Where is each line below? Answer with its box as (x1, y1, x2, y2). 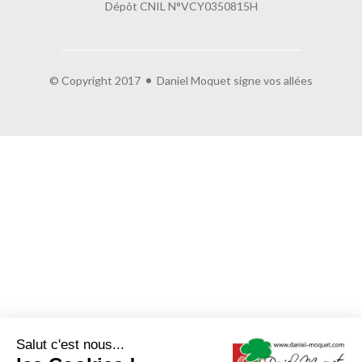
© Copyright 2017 (49, 74, 141, 88)
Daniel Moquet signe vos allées (157, 74, 313, 88)
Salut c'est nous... (16, 337, 124, 352)
